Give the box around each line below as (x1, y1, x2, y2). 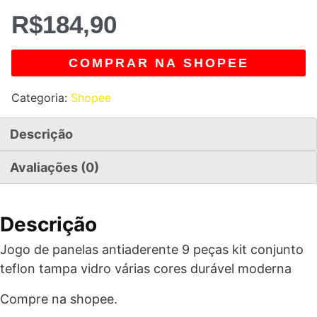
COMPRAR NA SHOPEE (68, 56, 249, 70)
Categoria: (11, 91, 71, 105)
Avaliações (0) (10, 160, 99, 175)
